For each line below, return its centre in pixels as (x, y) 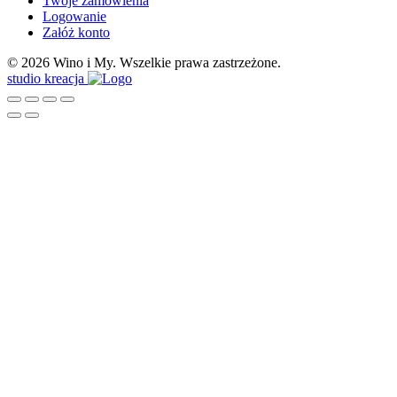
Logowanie (74, 17)
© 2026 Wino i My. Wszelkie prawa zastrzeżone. (144, 63)
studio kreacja (47, 79)
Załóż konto (76, 33)
